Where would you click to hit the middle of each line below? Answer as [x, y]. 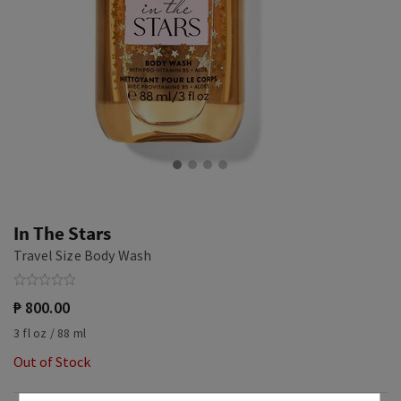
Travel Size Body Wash [83, 255]
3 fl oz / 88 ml [50, 333]
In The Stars [62, 233]
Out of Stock [52, 362]
